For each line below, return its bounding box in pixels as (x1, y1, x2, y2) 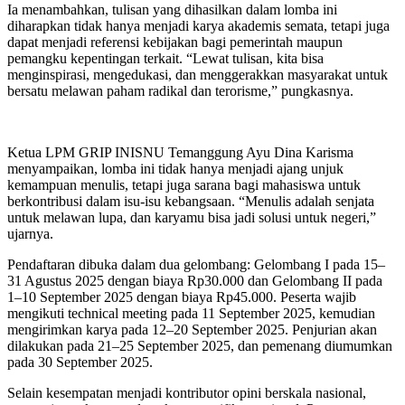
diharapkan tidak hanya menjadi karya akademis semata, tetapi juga (7, 17, 390, 33)
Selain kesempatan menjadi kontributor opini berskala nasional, (7, 384, 366, 400)
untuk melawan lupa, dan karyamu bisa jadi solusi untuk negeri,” (7, 209, 376, 225)
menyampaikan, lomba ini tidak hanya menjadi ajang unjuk (7, 160, 344, 176)
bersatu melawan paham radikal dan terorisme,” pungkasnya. (7, 82, 353, 99)
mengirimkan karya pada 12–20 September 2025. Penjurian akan (7, 321, 377, 337)
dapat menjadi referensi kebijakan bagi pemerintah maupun (7, 33, 343, 50)
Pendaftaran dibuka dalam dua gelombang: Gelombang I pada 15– (7, 256, 385, 272)
